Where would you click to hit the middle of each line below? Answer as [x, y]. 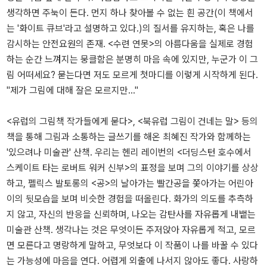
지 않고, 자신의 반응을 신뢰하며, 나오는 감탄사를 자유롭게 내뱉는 [131, 215]
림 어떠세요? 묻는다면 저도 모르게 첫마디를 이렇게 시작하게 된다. [132, 75]
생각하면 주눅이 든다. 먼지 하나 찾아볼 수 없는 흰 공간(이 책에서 [130, 13]
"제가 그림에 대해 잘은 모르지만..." [72, 91]
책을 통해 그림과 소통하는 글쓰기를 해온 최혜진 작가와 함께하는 [129, 137]
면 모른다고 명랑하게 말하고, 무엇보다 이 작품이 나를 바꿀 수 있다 [132, 246]
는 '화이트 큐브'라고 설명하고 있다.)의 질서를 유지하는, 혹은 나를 [131, 29]
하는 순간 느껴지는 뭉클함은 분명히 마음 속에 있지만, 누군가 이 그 [132, 60]
